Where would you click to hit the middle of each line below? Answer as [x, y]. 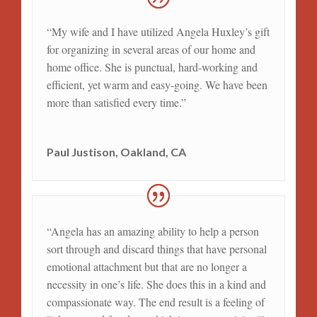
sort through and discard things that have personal [156, 249]
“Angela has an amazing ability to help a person [152, 231]
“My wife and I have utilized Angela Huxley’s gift [158, 32]
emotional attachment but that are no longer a [146, 267]
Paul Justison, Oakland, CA [116, 152]
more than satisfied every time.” [116, 103]
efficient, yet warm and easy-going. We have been [157, 85]
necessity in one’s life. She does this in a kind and [156, 284]
